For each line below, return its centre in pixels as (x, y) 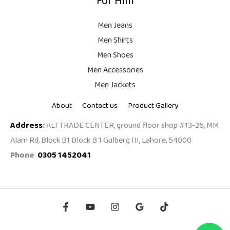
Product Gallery (153, 106)
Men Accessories (115, 70)
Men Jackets (115, 85)
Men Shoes (115, 55)
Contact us (100, 106)
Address (26, 125)
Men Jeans (115, 25)
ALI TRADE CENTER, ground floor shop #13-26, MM (132, 125)
